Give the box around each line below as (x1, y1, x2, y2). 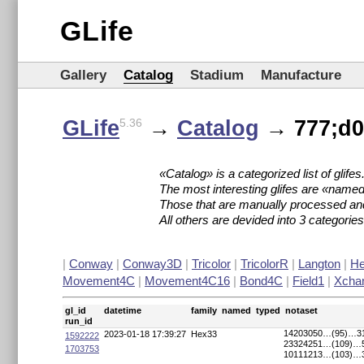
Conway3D (123, 257, 182, 271)
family (191, 305, 217, 315)
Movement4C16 (145, 274, 230, 288)
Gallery (60, 67, 106, 83)
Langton (298, 257, 340, 271)
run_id (65, 316, 93, 326)
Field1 (292, 274, 324, 288)
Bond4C (240, 274, 283, 288)
